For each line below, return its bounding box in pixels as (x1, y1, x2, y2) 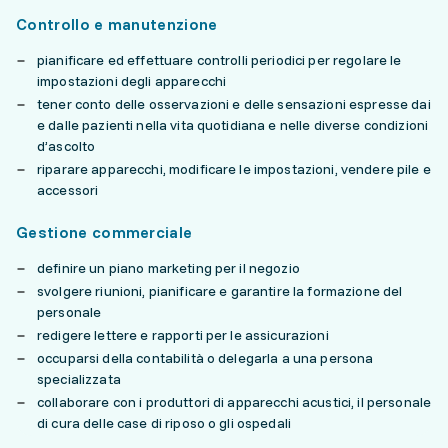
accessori (37, 181, 99, 199)
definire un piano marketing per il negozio (37, 259, 300, 277)
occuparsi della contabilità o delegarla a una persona (37, 349, 374, 367)
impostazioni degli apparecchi (37, 72, 227, 90)
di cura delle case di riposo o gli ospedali (37, 414, 292, 432)
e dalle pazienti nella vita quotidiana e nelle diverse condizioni (37, 116, 429, 134)
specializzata (37, 370, 121, 388)
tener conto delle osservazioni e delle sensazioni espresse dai (37, 95, 431, 113)
